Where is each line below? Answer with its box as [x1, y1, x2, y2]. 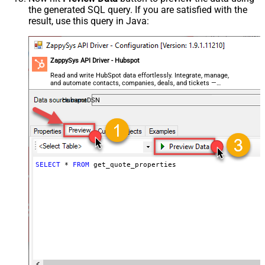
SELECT [35, 160, 60, 169]
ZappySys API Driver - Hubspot [50, 56, 140, 64]
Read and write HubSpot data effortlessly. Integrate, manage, [50, 71, 230, 79]
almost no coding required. [50, 86, 130, 95]
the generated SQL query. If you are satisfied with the [28, 4, 247, 15]
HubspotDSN [62, 96, 100, 104]
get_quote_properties [89, 160, 176, 169]
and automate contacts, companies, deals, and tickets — [50, 79, 217, 87]
